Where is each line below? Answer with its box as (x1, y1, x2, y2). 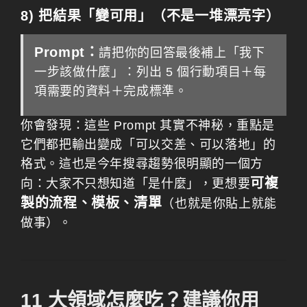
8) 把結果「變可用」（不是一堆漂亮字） (21, 8, 280, 23)
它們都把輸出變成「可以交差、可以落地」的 (21, 138, 276, 151)
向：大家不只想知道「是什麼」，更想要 (21, 177, 251, 191)
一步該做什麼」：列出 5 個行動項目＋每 (34, 65, 267, 79)
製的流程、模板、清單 (21, 195, 162, 210)
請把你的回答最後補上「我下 (99, 46, 265, 60)
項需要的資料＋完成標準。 (34, 84, 188, 98)
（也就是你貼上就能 (162, 197, 277, 210)
